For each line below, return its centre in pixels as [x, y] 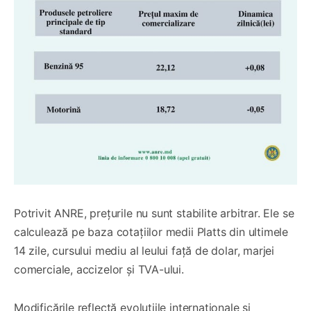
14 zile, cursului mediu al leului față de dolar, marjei [144, 250]
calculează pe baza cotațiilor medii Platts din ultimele [151, 232]
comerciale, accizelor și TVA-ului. [99, 269]
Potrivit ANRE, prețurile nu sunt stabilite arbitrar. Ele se [154, 213]
